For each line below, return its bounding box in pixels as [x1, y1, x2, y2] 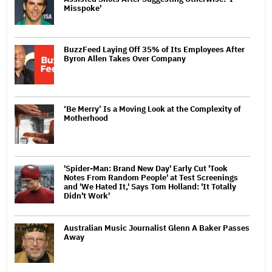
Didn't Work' [64, 190, 110, 201]
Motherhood [64, 112, 108, 123]
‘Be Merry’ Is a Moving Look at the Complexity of [64, 103, 241, 114]
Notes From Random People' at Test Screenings [64, 172, 238, 183]
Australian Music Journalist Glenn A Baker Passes [64, 222, 250, 233]
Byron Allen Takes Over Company [64, 53, 186, 64]
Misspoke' [64, 2, 101, 13]
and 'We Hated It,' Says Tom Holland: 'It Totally [64, 181, 236, 192]
